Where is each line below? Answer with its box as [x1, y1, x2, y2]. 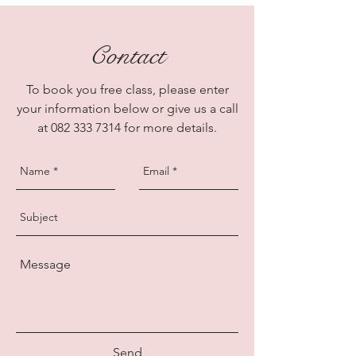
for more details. [121, 120, 217, 135]
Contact [89, 39, 165, 72]
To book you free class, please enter [25, 82, 229, 97]
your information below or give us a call [16, 101, 238, 116]
